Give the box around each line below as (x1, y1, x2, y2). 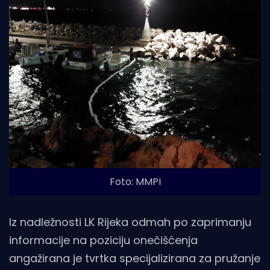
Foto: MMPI (109, 174, 161, 189)
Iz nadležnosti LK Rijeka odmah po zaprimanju (9, 214, 251, 230)
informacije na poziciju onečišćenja (9, 232, 198, 248)
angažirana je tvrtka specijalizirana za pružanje (9, 250, 260, 266)
